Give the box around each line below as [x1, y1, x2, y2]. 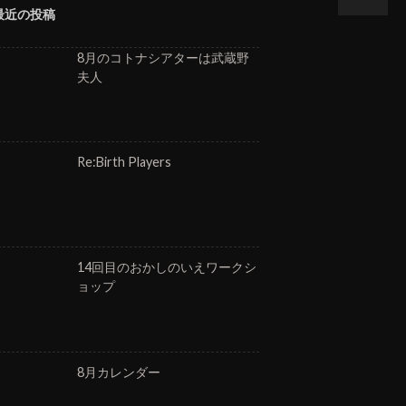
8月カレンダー [76, 363, 160, 380]
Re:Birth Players [76, 154, 171, 170]
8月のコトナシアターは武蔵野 [76, 49, 249, 65]
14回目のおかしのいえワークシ [76, 258, 256, 275]
